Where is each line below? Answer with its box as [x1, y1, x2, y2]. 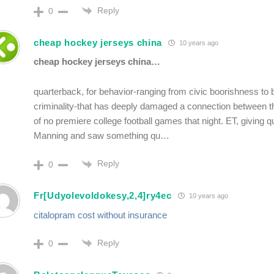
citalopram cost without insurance [34, 209, 167, 220]
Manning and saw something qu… [34, 130, 169, 141]
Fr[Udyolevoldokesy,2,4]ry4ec [34, 190, 172, 201]
